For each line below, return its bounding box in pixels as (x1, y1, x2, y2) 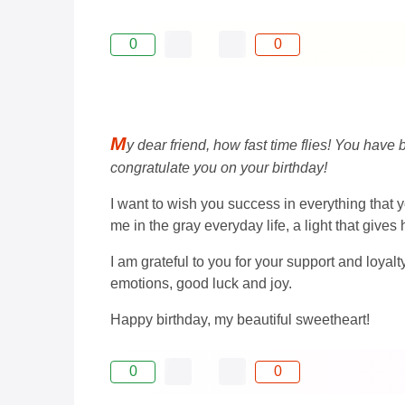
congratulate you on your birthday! (110, 160, 327, 176)
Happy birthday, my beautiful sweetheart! (110, 312, 370, 328)
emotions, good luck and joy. (110, 276, 292, 292)
